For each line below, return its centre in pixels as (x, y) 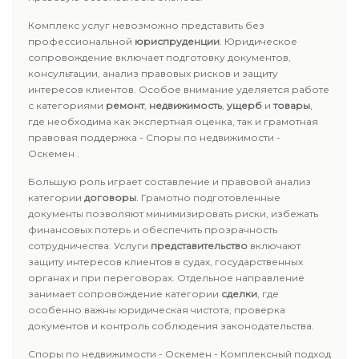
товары (292, 105)
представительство (199, 246)
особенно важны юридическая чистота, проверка (157, 310)
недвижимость (186, 105)
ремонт (125, 105)
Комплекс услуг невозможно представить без (146, 25)
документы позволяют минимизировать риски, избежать (173, 214)
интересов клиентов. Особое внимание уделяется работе (179, 89)
